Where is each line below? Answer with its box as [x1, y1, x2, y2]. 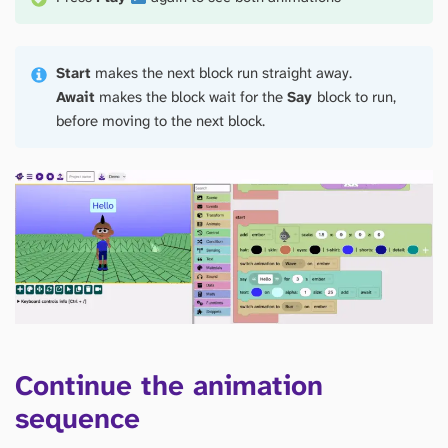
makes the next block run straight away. [91, 63, 353, 84]
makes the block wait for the [95, 87, 288, 108]
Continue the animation [15, 367, 323, 405]
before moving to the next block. [56, 111, 266, 132]
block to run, [317, 87, 397, 108]
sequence [15, 400, 140, 438]
